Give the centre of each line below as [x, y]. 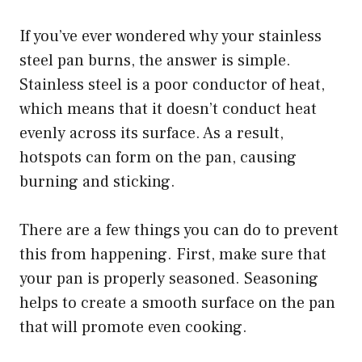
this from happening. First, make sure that [173, 254]
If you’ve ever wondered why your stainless [170, 36]
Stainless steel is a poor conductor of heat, [172, 84]
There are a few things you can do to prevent [179, 230]
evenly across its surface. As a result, [152, 133]
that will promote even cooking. [133, 327]
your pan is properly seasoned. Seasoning [169, 278]
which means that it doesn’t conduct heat [168, 109]
